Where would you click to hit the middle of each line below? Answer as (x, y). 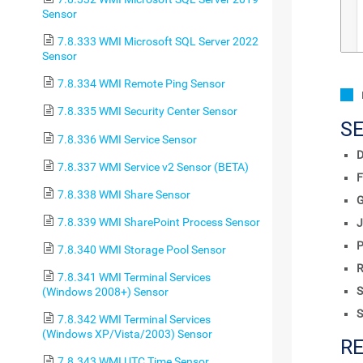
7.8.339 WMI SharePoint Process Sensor (158, 222)
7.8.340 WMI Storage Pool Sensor (141, 250)
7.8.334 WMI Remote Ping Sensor (141, 84)
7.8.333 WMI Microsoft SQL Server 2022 (158, 42)
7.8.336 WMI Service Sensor (127, 139)
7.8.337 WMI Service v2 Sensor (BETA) (153, 167)
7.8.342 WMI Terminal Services (134, 320)
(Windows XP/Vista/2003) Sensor (127, 334)
